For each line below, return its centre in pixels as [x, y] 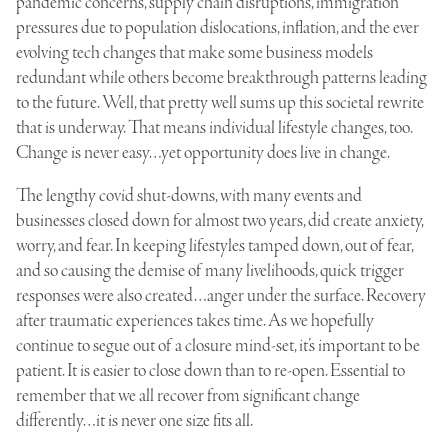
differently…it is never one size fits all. [134, 420]
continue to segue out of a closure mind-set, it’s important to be [218, 345]
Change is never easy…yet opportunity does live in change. [203, 152]
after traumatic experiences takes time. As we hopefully [195, 320]
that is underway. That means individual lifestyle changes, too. [214, 127]
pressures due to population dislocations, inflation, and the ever [217, 27]
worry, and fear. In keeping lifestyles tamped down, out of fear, [214, 245]
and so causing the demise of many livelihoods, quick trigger [210, 270]
